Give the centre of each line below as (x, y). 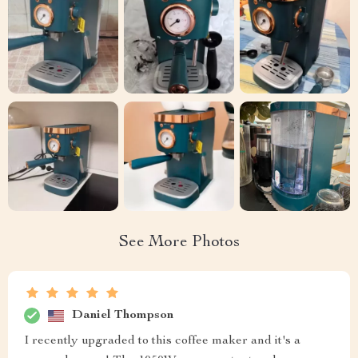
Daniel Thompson (123, 315)
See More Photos (179, 243)
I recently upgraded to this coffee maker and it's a (162, 342)
